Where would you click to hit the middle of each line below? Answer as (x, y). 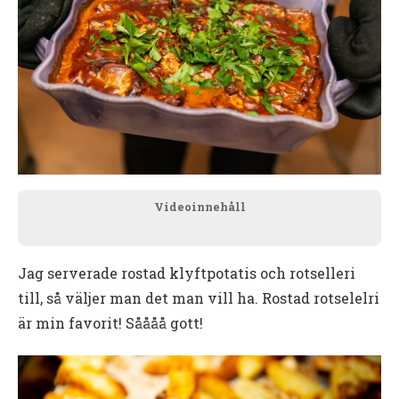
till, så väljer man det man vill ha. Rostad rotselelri (199, 298)
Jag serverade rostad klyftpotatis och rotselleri (187, 273)
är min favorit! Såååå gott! (110, 323)
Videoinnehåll (199, 207)
